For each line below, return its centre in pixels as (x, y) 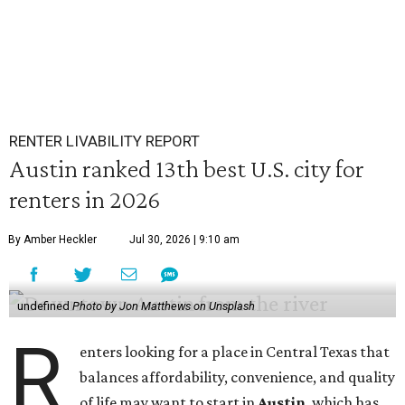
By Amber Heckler (52, 240)
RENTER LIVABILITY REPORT (104, 141)
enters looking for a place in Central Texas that (235, 352)
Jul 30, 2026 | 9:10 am (184, 240)
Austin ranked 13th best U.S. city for (187, 168)
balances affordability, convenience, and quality (238, 377)
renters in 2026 (85, 199)
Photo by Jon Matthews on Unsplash (163, 306)
